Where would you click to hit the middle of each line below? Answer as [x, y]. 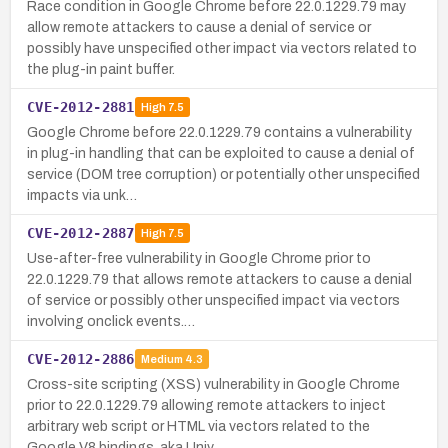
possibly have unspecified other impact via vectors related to [222, 48]
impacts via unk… [82, 195]
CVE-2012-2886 [81, 358]
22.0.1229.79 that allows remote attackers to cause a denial [219, 279]
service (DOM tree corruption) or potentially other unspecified [223, 174]
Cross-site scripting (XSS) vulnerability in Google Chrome [213, 384]
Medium [161, 359]
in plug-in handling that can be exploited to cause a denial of [221, 153]
